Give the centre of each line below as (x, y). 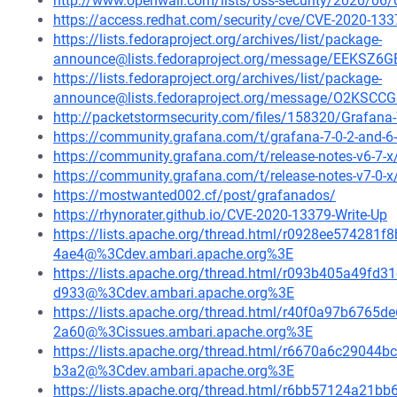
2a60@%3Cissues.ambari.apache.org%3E (183, 332)
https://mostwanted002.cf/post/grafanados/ (195, 195)
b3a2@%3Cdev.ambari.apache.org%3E (174, 371)
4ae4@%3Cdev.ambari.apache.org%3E (173, 254)
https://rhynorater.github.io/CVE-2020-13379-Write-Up (220, 215)
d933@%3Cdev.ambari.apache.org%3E (174, 293)
